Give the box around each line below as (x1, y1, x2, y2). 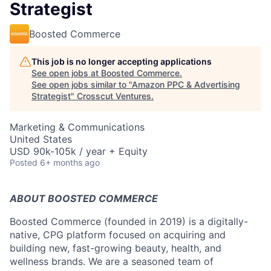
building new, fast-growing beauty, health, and (10, 242, 221, 254)
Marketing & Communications (10, 121, 145, 133)
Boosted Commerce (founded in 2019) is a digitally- (10, 215, 248, 227)
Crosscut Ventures (77, 91, 151, 101)
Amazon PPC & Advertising (132, 79, 240, 90)
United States (10, 133, 72, 145)
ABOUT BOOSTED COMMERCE (10, 192, 158, 204)
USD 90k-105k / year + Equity (10, 145, 148, 157)
